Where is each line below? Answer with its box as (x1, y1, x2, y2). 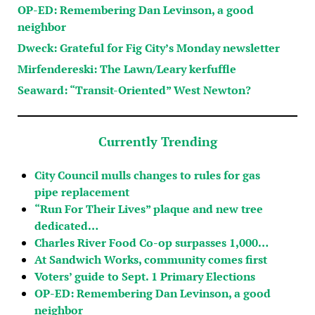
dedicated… (34, 217, 98, 233)
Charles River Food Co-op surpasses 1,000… (34, 234, 269, 250)
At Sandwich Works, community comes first (34, 251, 267, 267)
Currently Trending (98, 132, 217, 150)
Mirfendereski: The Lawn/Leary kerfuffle (17, 60, 236, 77)
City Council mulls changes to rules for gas (34, 167, 260, 183)
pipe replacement (34, 184, 129, 200)
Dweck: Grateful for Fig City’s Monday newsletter (17, 39, 280, 56)
